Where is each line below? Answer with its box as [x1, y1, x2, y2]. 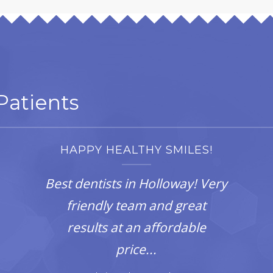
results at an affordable [66, 219, 206, 236]
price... [116, 241, 157, 258]
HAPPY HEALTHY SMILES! [60, 143, 213, 157]
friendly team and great [66, 197, 207, 214]
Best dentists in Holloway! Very [45, 175, 228, 192]
